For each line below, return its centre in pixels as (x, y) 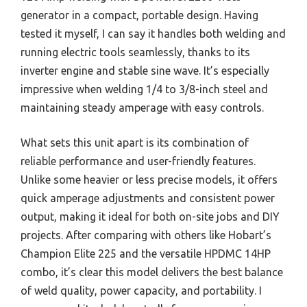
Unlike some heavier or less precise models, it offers (149, 180)
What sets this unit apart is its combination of (135, 143)
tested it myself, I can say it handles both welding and (153, 34)
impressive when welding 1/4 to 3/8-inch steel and (144, 89)
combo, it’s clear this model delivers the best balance (152, 272)
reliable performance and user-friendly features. (138, 161)
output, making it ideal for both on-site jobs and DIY (150, 217)
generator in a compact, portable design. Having (139, 15)
